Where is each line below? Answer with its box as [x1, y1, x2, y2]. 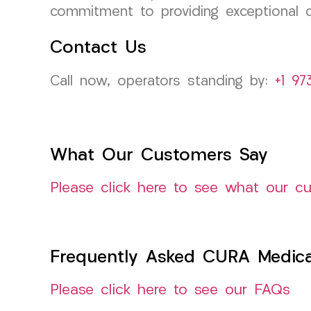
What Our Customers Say [50, 146, 268, 165]
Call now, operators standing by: [50, 74, 275, 89]
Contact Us [50, 39, 146, 57]
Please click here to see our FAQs [50, 283, 290, 298]
